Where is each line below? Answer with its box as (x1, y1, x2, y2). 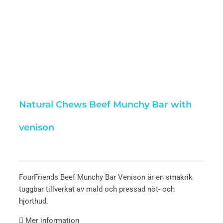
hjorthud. (19, 197, 48, 206)
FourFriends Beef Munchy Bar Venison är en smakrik (19, 173, 193, 182)
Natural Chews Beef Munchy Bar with (19, 99, 192, 110)
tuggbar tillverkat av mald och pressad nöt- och (19, 185, 175, 194)
